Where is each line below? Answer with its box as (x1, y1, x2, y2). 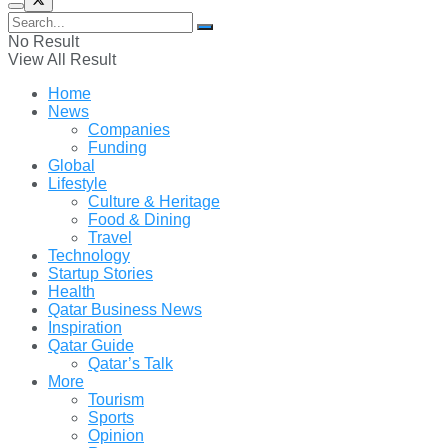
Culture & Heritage (88, 192, 220, 210)
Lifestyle (48, 174, 107, 192)
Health (48, 282, 95, 300)
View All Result (8, 50, 116, 68)
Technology (48, 246, 130, 264)
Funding (88, 138, 147, 156)
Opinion (88, 426, 144, 444)
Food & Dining (88, 210, 191, 228)
